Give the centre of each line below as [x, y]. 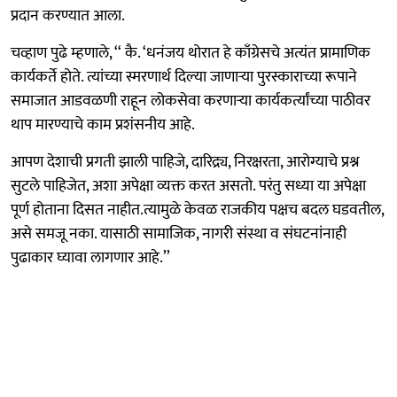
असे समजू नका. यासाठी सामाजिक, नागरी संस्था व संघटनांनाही [179, 234]
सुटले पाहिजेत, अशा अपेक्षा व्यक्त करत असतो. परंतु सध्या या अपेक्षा [188, 186]
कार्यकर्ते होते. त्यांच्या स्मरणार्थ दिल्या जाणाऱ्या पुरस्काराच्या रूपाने [184, 77]
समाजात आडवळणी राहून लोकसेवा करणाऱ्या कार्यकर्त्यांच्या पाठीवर [191, 101]
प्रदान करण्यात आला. [68, 16]
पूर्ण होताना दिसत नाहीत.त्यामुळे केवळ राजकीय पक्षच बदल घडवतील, [197, 210]
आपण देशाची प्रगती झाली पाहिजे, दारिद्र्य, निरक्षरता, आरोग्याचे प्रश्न [185, 162]
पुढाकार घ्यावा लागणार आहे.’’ [90, 257]
